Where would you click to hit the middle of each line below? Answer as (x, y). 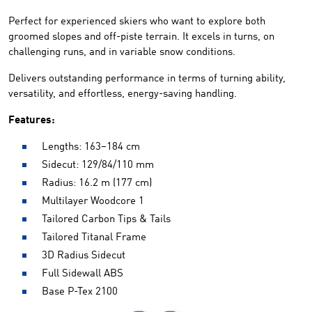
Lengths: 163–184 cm (91, 147)
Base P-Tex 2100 (80, 292)
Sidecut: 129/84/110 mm (98, 165)
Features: (32, 120)
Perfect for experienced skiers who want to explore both (137, 22)
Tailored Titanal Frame (94, 237)
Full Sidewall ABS (83, 274)
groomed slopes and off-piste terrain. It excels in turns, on (141, 37)
